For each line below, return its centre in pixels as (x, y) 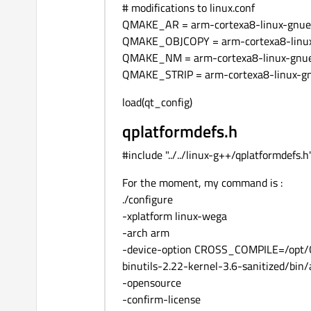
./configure (148, 200)
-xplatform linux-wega (175, 216)
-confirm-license (161, 300)
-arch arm (146, 233)
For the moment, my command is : (202, 183)
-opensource (152, 283)
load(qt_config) (157, 102)
